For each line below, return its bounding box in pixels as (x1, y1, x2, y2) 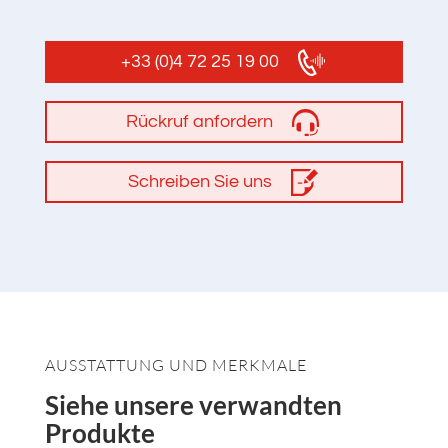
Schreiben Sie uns (127, 172, 272, 192)
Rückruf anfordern (126, 112, 274, 132)
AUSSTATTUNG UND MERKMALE (44, 355, 307, 376)
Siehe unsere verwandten (44, 389, 342, 422)
